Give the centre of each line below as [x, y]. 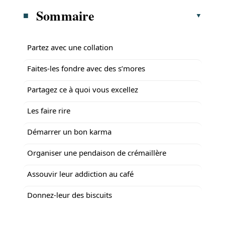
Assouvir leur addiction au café [80, 174]
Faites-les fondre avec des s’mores [86, 68]
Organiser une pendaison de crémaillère [97, 152]
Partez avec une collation [70, 47]
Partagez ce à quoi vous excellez [83, 89]
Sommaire [66, 15]
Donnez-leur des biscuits [70, 195]
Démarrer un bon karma [69, 131]
